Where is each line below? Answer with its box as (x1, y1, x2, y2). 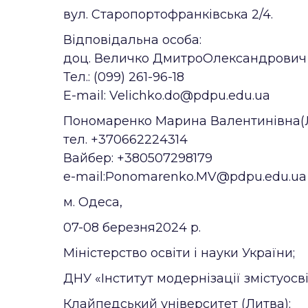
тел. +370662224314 (63, 132, 188, 147)
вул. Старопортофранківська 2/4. (63, 7, 273, 22)
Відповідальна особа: (63, 32, 201, 47)
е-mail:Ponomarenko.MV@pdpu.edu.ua (63, 169, 307, 184)
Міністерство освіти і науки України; (63, 245, 295, 261)
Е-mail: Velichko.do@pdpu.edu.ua (63, 88, 270, 103)
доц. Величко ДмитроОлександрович (63, 51, 307, 66)
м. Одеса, (63, 195, 122, 210)
